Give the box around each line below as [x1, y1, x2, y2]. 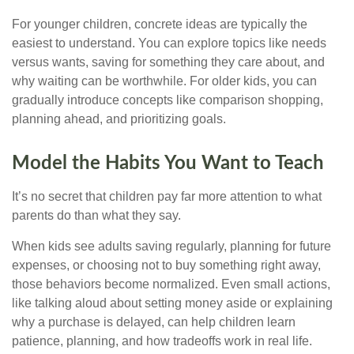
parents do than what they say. [12, 209, 181, 223]
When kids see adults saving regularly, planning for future [12, 239, 331, 254]
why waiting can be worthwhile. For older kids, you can [12, 74, 317, 88]
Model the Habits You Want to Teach [12, 154, 324, 174]
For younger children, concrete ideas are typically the [12, 17, 307, 32]
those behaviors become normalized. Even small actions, [12, 277, 330, 292]
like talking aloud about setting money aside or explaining [12, 296, 333, 311]
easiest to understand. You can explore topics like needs [12, 36, 326, 51]
